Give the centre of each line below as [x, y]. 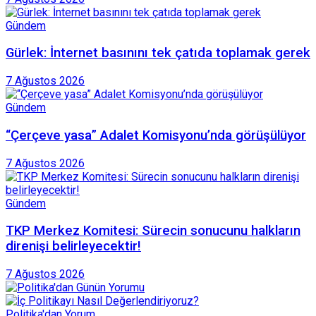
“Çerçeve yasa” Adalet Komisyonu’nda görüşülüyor [156, 135]
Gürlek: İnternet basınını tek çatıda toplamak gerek [158, 53]
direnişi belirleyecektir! [73, 247]
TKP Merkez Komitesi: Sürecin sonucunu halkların [153, 231]
